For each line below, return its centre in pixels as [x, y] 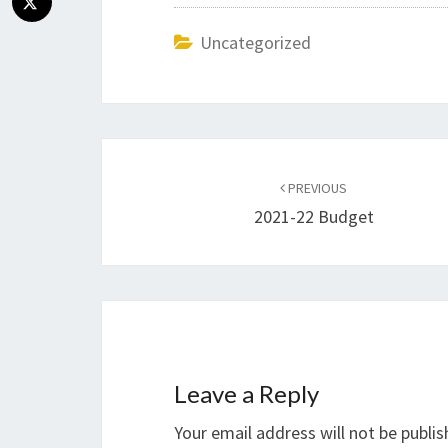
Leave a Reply [246, 393]
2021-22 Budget [313, 216]
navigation [170, 192]
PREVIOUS [316, 188]
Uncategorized [255, 42]
